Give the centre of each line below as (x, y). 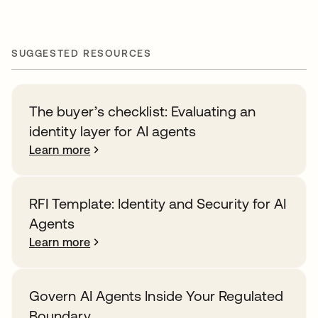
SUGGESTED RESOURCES (82, 53)
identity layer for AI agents (113, 131)
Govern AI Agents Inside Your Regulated (157, 296)
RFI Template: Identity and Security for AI (158, 203)
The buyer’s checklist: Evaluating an (142, 111)
